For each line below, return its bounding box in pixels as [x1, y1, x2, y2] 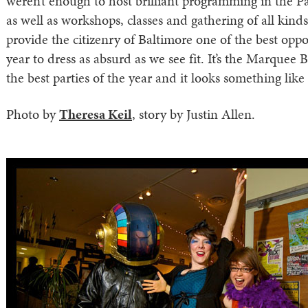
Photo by [6, 104, 59, 124]
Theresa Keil [59, 104, 132, 124]
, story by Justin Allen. [132, 104, 255, 124]
